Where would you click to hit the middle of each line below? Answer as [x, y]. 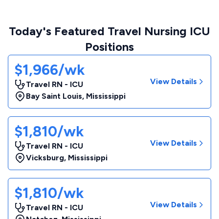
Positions [109, 47]
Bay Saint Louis [54, 96]
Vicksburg [45, 158]
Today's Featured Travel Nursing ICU [109, 31]
